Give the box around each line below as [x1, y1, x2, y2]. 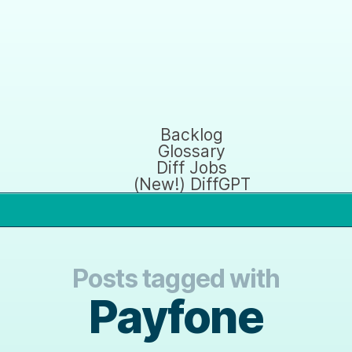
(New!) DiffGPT [133, 174, 251, 194]
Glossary [158, 141, 225, 161]
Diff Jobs [156, 157, 227, 178]
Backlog [160, 124, 223, 145]
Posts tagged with [72, 262, 280, 294]
